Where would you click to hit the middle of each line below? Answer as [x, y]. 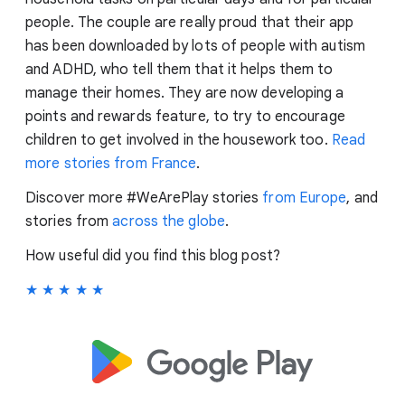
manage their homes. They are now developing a [185, 93]
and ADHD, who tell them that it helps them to [179, 69]
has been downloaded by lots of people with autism [195, 46]
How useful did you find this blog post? [153, 255]
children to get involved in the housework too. [179, 140]
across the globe [169, 221]
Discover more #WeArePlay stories [144, 198]
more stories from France [111, 163]
